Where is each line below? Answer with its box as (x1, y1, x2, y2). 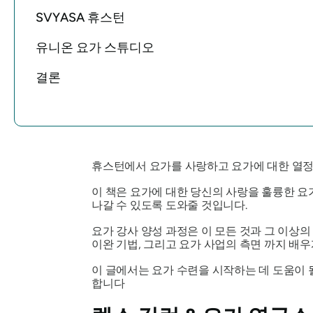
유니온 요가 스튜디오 (36, 39, 154, 55)
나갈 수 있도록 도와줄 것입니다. (92, 198, 250, 212)
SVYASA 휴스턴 (36, 9, 125, 25)
